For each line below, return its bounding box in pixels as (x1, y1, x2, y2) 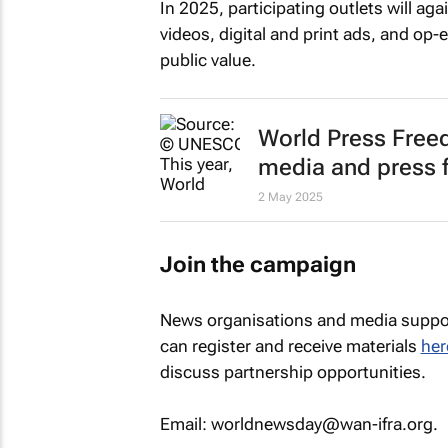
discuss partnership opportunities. (159, 362, 426, 382)
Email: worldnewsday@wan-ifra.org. (159, 413, 438, 434)
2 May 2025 (257, 190, 323, 204)
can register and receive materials (159, 336, 421, 356)
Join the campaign (159, 251, 356, 277)
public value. (159, 49, 256, 70)
